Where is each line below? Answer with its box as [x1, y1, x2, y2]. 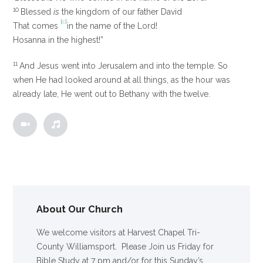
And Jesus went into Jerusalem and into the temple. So [19, 61, 228, 71]
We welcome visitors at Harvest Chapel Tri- [36, 227, 201, 237]
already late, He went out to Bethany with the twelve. [13, 89, 211, 99]
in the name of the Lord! [67, 21, 158, 31]
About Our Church [36, 204, 123, 215]
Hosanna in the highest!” [13, 35, 104, 45]
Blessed [21, 7, 54, 17]
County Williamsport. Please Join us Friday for [36, 241, 214, 251]
